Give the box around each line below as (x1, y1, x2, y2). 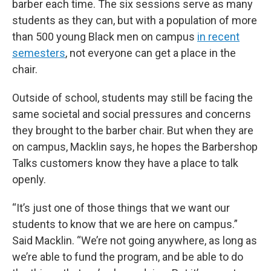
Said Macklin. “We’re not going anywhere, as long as (12, 234, 257, 247)
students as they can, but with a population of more (12, 14, 257, 27)
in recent (197, 30, 240, 44)
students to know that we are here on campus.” (12, 218, 238, 231)
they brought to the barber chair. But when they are (12, 124, 253, 137)
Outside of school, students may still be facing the (12, 91, 253, 105)
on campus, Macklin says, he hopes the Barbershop (12, 140, 258, 154)
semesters (12, 47, 65, 60)
